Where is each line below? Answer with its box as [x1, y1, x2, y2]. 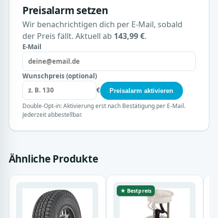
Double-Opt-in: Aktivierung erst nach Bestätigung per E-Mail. [22, 102, 185, 110]
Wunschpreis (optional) [22, 71, 97, 80]
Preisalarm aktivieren [109, 87, 174, 95]
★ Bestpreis [120, 186, 151, 194]
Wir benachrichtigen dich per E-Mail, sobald [22, 18, 182, 30]
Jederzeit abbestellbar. [22, 110, 82, 119]
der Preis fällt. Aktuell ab [22, 30, 114, 41]
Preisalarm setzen [22, 3, 108, 18]
